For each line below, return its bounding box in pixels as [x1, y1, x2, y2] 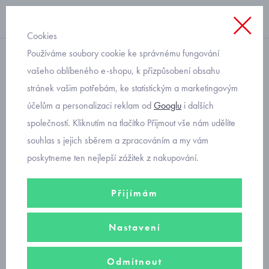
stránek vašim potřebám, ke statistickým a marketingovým [27, 82, 238, 94]
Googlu [154, 99, 181, 112]
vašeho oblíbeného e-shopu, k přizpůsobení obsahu [27, 64, 220, 77]
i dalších [181, 99, 214, 112]
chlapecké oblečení [64, 235, 148, 248]
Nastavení [108, 221, 161, 234]
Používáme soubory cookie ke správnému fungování [27, 47, 219, 59]
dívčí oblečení [64, 175, 124, 188]
